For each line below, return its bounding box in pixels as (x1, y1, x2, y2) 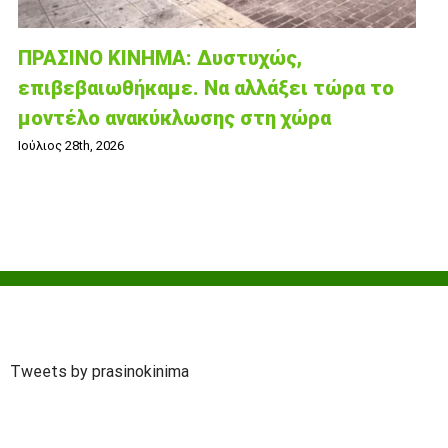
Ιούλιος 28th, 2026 (18, 138, 124, 154)
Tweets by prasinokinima (10, 361, 189, 381)
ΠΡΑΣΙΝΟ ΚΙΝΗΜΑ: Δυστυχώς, (18, 46, 302, 71)
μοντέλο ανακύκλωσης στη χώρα (18, 106, 331, 131)
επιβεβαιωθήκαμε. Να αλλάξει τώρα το (18, 76, 394, 101)
